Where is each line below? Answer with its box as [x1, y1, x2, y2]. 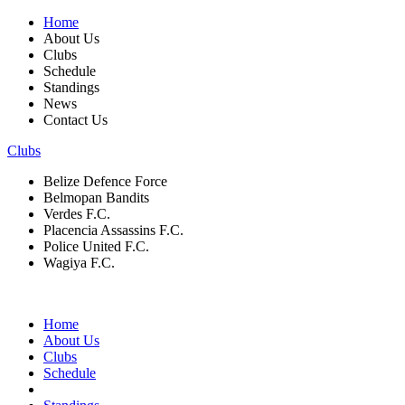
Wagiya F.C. [43, 255, 115, 270]
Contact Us [43, 112, 108, 127]
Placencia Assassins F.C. [43, 222, 184, 238]
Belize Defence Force [43, 174, 167, 189]
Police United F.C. [43, 239, 149, 254]
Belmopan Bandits [43, 190, 149, 205]
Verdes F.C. [43, 206, 110, 221]
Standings [43, 80, 99, 95]
